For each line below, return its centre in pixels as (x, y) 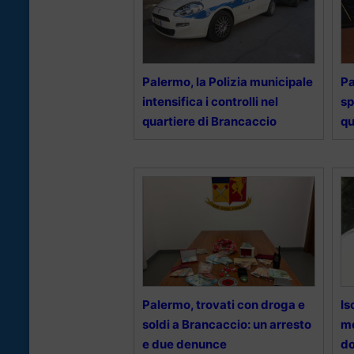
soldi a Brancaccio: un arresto (227, 325)
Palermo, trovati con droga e (224, 305)
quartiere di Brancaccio (209, 122)
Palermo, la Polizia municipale (228, 82)
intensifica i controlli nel (210, 102)
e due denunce (185, 345)
